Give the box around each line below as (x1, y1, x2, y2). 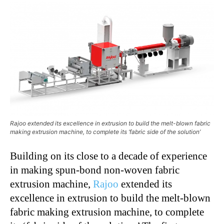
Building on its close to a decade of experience (10, 150, 207, 162)
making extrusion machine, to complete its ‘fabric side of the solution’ (10, 128, 200, 136)
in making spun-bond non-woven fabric (10, 164, 179, 176)
